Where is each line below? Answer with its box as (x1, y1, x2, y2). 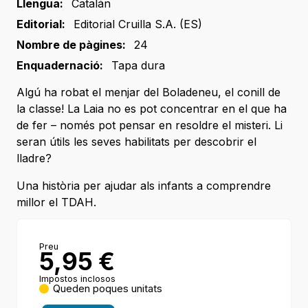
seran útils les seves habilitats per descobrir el (16, 135, 256, 149)
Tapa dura (111, 58, 165, 73)
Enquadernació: (16, 58, 103, 73)
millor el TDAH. (16, 195, 100, 210)
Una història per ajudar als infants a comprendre (16, 179, 271, 193)
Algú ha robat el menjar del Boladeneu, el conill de (16, 85, 280, 100)
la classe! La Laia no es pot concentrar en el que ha (16, 102, 287, 116)
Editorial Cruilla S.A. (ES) (74, 17, 202, 32)
